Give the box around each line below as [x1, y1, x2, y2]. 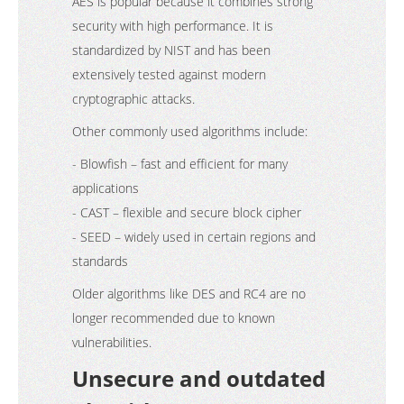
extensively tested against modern [72, 66, 266, 83]
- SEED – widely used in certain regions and [72, 228, 316, 245]
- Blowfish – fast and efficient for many [72, 155, 288, 172]
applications [72, 179, 146, 197]
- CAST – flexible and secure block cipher [72, 204, 308, 221]
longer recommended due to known [72, 309, 275, 326]
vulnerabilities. [72, 334, 151, 351]
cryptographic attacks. [72, 90, 195, 107]
